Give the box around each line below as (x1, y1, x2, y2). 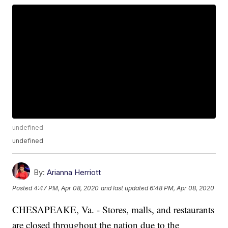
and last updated (101, 184, 149, 192)
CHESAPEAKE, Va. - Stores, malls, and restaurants (12, 203, 215, 216)
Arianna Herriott (47, 167, 101, 178)
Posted (12, 184, 34, 192)
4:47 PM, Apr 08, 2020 (34, 184, 99, 192)
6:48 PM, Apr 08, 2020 (150, 184, 215, 192)
